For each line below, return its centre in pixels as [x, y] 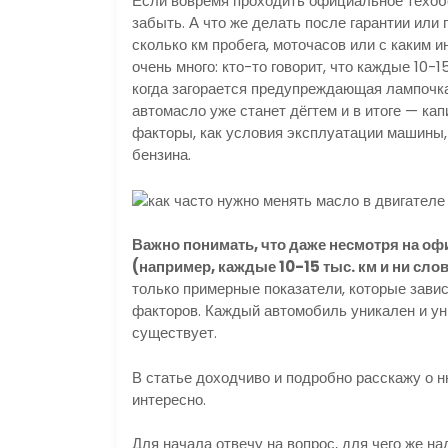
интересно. [169, 399]
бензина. [161, 155]
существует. [174, 333]
